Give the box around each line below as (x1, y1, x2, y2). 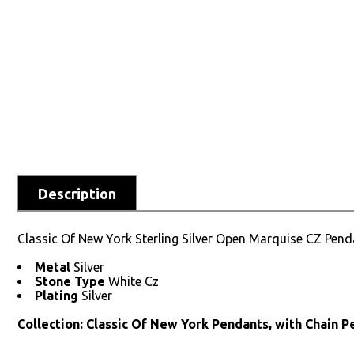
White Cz (108, 274, 159, 289)
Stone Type (35, 274, 108, 289)
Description (38, 186, 116, 202)
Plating (35, 288, 81, 303)
